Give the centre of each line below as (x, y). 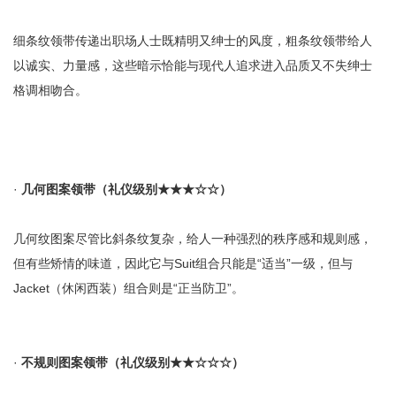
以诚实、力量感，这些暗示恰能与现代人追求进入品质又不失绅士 (193, 65)
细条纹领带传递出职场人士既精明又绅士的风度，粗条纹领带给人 (193, 41)
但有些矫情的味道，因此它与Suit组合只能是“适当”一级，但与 (183, 263)
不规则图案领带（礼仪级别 (95, 362)
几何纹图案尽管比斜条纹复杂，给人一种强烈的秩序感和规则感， (193, 239)
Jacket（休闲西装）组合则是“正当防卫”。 (129, 288)
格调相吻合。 (50, 90)
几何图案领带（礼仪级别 (89, 189)
